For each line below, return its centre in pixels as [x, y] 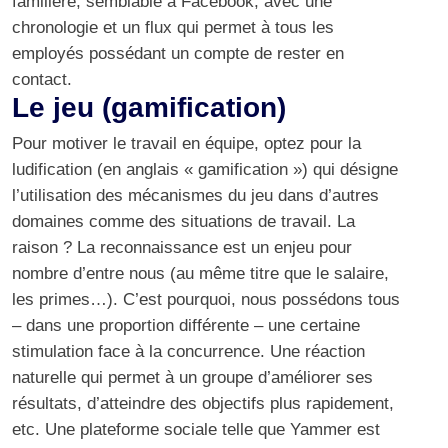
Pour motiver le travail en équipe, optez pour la [186, 143]
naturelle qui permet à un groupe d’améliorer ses [192, 377]
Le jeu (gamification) [149, 107]
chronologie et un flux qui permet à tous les [173, 27]
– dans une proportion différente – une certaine [186, 325]
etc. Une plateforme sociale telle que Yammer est [196, 429]
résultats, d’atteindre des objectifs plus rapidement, [203, 403]
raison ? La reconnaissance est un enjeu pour [182, 247]
